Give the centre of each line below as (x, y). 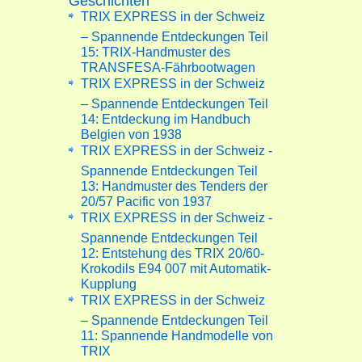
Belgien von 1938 (132, 131)
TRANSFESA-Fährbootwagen (168, 64)
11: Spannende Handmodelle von (177, 333)
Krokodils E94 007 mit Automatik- (176, 265)
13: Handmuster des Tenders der (175, 183)
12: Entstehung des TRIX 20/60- (173, 250)
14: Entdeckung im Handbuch (166, 116)
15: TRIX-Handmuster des (156, 49)
